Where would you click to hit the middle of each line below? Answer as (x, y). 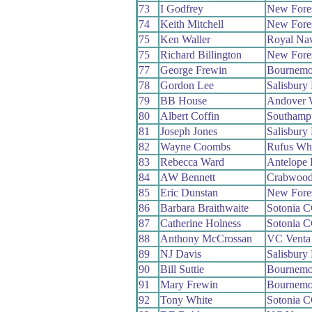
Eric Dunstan (189, 192)
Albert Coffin (189, 116)
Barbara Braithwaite (204, 208)
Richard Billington (201, 54)
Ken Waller (185, 39)
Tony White (186, 299)
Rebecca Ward (192, 162)
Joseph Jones (188, 131)
